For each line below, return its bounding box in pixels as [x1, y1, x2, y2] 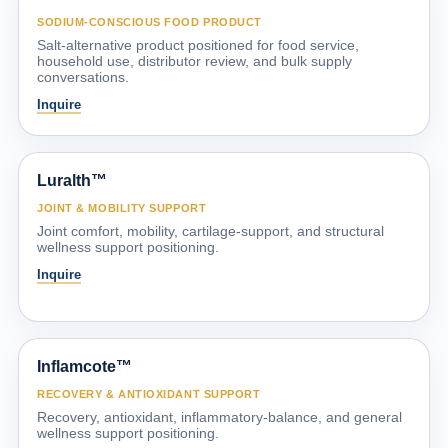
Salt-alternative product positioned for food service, [37, 36, 359, 53]
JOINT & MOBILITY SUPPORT [37, 201, 207, 214]
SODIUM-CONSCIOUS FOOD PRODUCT [37, 15, 262, 28]
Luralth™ [37, 171, 107, 189]
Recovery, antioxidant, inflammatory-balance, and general [37, 408, 402, 425]
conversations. [37, 68, 129, 85]
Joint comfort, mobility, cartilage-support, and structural [37, 222, 384, 239]
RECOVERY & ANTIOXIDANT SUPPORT [37, 387, 261, 400]
